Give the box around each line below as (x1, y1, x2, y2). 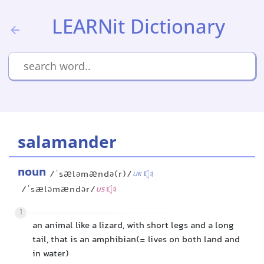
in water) (32, 247, 69, 262)
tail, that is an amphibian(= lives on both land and (32, 233, 240, 247)
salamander (18, 130, 117, 153)
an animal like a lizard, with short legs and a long (32, 219, 234, 233)
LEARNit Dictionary (52, 13, 225, 39)
